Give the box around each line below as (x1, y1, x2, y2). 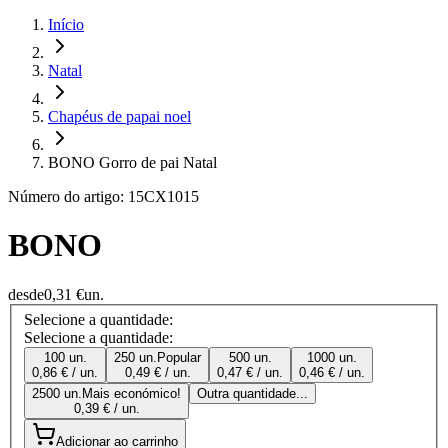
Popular (157, 350, 201, 366)
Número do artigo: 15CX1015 (8, 188, 199, 205)
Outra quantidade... (197, 386, 308, 402)
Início (48, 16, 84, 33)
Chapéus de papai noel (48, 108, 191, 125)
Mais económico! (82, 386, 181, 402)
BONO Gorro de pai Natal (48, 154, 217, 171)
